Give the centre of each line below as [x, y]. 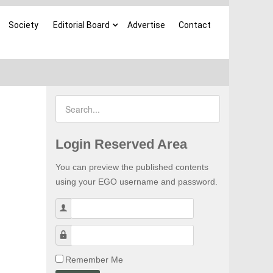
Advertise [146, 25]
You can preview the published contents [132, 167]
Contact [195, 25]
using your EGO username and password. [136, 182]
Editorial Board [81, 25]
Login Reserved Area [121, 144]
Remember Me [94, 259]
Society [23, 25]
